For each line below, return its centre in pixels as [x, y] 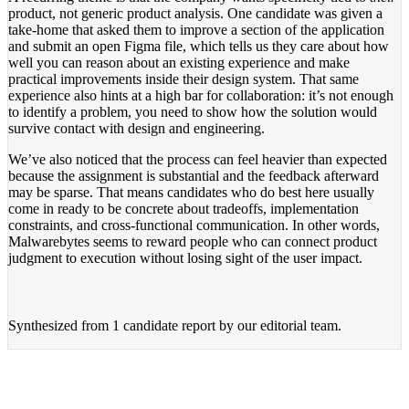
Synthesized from [60, 325]
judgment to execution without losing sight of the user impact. [185, 257]
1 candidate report [164, 325]
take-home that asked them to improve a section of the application [196, 29]
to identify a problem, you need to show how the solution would [193, 111]
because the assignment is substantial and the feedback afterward [194, 175]
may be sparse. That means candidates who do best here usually [191, 192]
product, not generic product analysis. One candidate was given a [195, 13]
